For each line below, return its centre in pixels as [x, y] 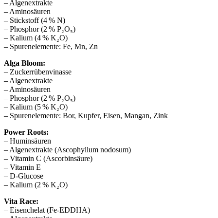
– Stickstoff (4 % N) [35, 20]
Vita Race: [21, 201]
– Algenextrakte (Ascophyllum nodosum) [67, 149]
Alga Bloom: [25, 63]
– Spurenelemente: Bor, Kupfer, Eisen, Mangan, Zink [86, 115]
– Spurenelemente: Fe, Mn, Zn [51, 46]
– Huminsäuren [27, 141]
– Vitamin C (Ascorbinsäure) [48, 158]
